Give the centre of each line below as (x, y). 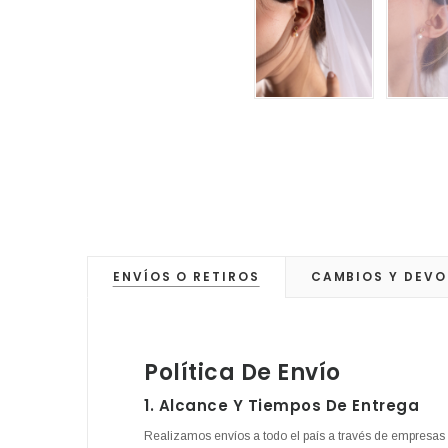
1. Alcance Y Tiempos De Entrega (282, 406)
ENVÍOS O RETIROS (186, 277)
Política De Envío (242, 373)
